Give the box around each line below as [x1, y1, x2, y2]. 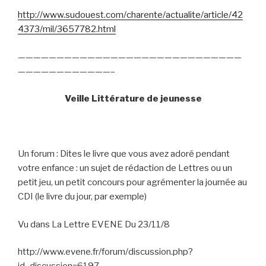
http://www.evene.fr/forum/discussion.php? [18, 246, 193, 258]
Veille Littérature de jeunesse [64, 93, 202, 104]
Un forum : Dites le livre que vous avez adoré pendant [18, 148, 230, 160]
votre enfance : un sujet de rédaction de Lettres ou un [18, 163, 232, 174]
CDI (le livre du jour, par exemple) [18, 191, 147, 202]
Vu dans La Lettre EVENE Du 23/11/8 [18, 218, 170, 230]
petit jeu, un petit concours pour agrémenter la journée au [18, 177, 247, 188]
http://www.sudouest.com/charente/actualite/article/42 [18, 9, 243, 21]
